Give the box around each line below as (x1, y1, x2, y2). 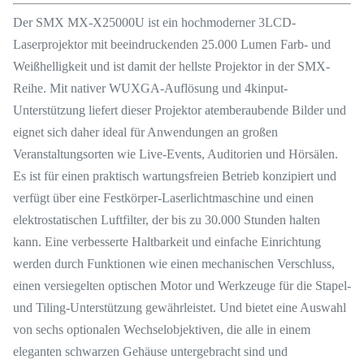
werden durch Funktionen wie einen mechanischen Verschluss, (13, 257, 335, 271)
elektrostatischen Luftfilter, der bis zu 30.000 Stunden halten (13, 213, 320, 227)
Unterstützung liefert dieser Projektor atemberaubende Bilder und (13, 103, 346, 117)
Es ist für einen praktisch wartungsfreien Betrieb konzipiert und (13, 169, 336, 183)
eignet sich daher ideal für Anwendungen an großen (13, 125, 278, 139)
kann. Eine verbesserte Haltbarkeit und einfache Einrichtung (13, 235, 321, 249)
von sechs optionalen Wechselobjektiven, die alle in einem (13, 323, 310, 336)
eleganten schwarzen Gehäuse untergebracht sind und (13, 344, 288, 358)
